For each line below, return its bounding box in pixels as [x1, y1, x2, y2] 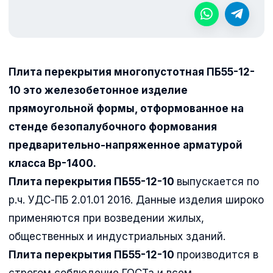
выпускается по [177, 175, 259, 188]
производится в [177, 248, 258, 261]
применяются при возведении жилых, [9, 211, 204, 224]
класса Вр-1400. [9, 157, 96, 169]
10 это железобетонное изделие [9, 83, 188, 96]
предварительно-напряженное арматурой [9, 138, 243, 151]
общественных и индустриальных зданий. [9, 230, 225, 243]
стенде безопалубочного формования [9, 120, 217, 133]
